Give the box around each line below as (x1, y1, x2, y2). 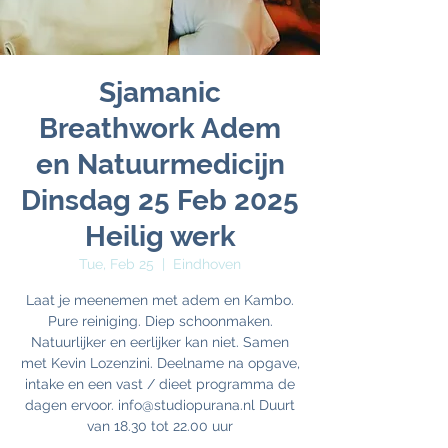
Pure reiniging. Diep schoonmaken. (47, 313, 273, 329)
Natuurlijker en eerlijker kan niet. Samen (31, 334, 289, 350)
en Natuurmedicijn (35, 148, 285, 181)
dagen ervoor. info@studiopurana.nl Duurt (25, 397, 295, 413)
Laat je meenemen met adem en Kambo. (26, 292, 294, 308)
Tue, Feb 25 (79, 256, 154, 272)
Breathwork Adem (39, 112, 281, 145)
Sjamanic (99, 76, 221, 109)
